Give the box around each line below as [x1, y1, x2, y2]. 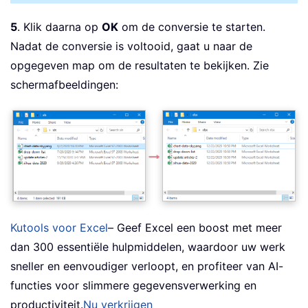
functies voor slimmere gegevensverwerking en [10, 278, 256, 292]
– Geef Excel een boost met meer [108, 220, 282, 234]
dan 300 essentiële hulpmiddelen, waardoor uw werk [10, 239, 285, 254]
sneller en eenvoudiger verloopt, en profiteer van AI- [10, 258, 283, 273]
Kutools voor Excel [10, 220, 108, 234]
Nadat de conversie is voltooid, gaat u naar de [10, 38, 252, 53]
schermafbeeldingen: [10, 77, 118, 91]
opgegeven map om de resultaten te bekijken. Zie [10, 58, 269, 72]
